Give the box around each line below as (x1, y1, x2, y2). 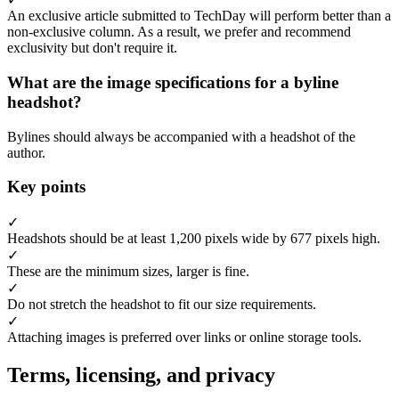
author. (7, 144, 45, 160)
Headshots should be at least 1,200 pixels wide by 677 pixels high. (7, 231, 380, 247)
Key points (7, 177, 85, 197)
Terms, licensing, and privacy (7, 362, 275, 387)
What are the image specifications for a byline (7, 72, 338, 92)
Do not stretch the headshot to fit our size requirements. (7, 297, 316, 313)
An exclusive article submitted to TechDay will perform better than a (7, 8, 391, 24)
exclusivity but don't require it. (7, 40, 177, 56)
